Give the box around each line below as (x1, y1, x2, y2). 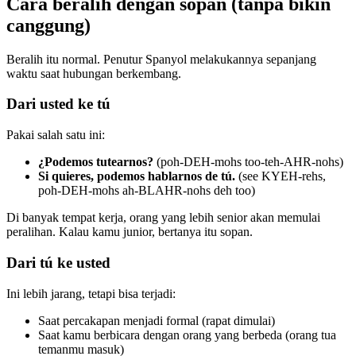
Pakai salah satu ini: (6, 128, 105, 142)
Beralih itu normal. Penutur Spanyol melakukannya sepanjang (6, 52, 316, 66)
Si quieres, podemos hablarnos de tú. (38, 169, 235, 184)
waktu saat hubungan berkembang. (6, 66, 181, 80)
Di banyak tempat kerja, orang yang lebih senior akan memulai (6, 211, 320, 225)
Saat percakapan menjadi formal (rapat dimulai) (38, 313, 275, 327)
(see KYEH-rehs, (235, 169, 326, 184)
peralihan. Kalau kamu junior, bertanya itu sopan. (6, 225, 253, 239)
